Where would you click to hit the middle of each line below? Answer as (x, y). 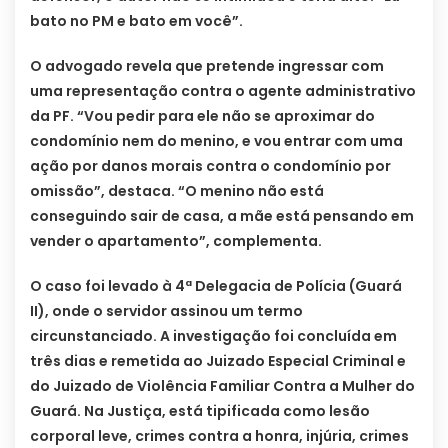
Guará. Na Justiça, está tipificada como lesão (200, 411)
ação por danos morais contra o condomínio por (210, 166)
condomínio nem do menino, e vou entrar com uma (216, 141)
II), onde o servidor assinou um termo (166, 311)
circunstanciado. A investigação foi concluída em (213, 336)
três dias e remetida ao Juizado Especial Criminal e (218, 361)
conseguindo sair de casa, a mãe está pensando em (222, 216)
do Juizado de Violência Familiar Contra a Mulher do (222, 386)
